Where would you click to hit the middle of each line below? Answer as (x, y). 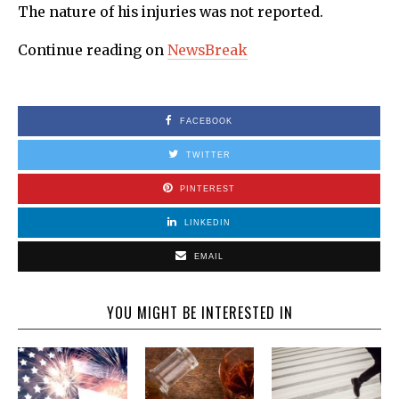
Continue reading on (93, 50)
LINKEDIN (208, 222)
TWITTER (208, 155)
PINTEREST (208, 188)
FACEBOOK (206, 121)
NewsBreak (208, 50)
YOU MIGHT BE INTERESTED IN (199, 312)
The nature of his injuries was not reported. (171, 12)
